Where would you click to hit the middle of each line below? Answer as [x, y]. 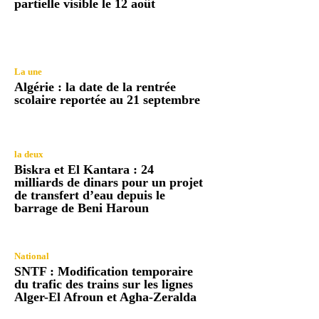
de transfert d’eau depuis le [90, 195]
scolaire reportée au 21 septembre [107, 99]
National [32, 256]
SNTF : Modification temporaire [104, 272]
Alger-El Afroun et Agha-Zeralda [105, 297]
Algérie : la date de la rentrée [95, 87]
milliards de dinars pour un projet [109, 183]
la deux [29, 155]
